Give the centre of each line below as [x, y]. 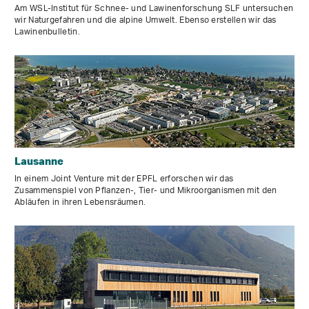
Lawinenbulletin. [47, 32]
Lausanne [39, 161]
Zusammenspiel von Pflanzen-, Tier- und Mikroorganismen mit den [146, 191]
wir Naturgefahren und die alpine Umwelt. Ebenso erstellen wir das [146, 21]
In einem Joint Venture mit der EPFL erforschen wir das [124, 179]
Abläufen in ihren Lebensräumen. [80, 203]
